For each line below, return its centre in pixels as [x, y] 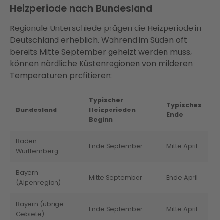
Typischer [106, 100]
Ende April [182, 178]
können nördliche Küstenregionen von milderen [101, 64]
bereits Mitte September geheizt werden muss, [101, 52]
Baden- [28, 141]
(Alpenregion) [38, 183]
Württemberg [37, 151]
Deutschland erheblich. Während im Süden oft [98, 40]
